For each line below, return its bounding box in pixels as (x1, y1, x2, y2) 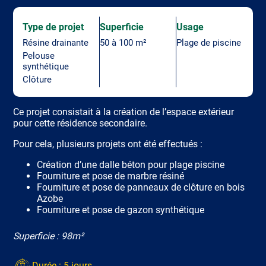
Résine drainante (23, 37, 89, 48)
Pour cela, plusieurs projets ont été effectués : (13, 138, 203, 150)
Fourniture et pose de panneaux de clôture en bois (37, 181, 245, 193)
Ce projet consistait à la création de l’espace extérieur (13, 106, 235, 118)
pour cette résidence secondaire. (13, 117, 148, 129)
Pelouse (23, 50, 55, 61)
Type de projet (23, 21, 84, 33)
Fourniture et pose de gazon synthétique (37, 204, 205, 216)
